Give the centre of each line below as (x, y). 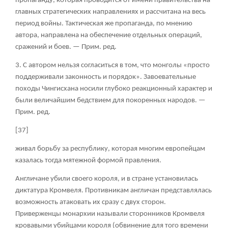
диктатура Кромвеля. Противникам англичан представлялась (113, 191)
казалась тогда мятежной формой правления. (88, 161)
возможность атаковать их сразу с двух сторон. (91, 203)
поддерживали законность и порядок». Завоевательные (106, 77)
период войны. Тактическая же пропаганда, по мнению (104, 24)
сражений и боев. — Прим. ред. (66, 47)
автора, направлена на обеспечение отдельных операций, (109, 36)
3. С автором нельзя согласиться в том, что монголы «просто (112, 66)
